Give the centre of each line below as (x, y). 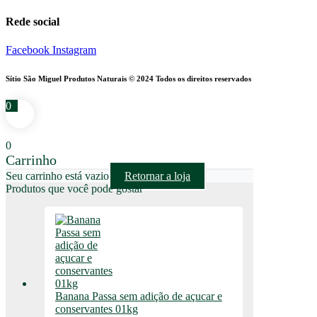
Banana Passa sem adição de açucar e (139, 296)
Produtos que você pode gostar (74, 189)
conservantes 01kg (97, 309)
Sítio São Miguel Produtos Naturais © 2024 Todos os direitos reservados (128, 78)
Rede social (33, 22)
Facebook (28, 50)
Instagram (74, 50)
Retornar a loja (157, 176)
